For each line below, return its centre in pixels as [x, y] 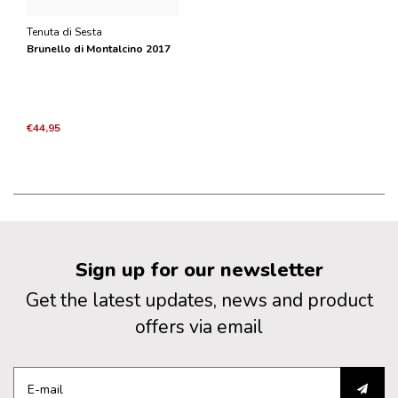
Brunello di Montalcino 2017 [99, 49]
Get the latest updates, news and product [199, 301]
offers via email [199, 327]
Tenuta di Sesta [65, 32]
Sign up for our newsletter [199, 271]
